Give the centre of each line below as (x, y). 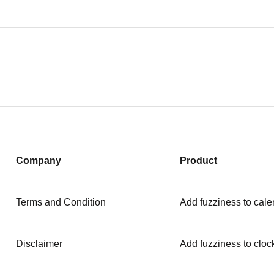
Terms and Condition (61, 202)
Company (39, 161)
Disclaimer (39, 244)
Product (198, 161)
